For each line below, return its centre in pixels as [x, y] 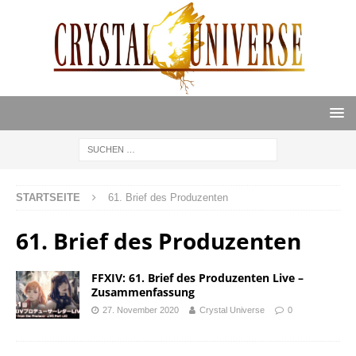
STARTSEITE [48, 198]
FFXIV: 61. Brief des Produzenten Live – [197, 278]
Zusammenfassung [143, 292]
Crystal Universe [232, 310]
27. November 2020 [141, 310]
